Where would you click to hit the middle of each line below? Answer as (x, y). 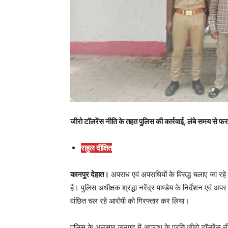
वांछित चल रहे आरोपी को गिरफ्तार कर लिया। (130, 201)
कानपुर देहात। (90, 174)
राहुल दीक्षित (96, 148)
